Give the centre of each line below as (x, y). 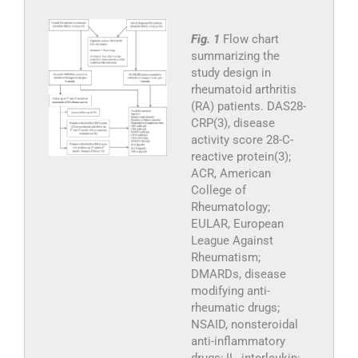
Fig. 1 (207, 39)
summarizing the (235, 56)
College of (218, 190)
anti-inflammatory (238, 341)
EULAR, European (237, 223)
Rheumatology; (230, 207)
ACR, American (231, 173)
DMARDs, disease (238, 274)
